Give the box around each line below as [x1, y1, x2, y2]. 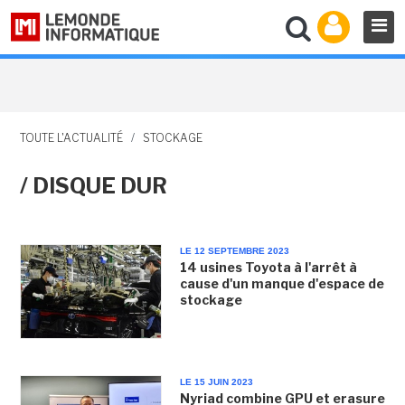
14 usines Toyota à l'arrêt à [179, 259, 357, 275]
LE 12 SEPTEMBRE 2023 [179, 246, 289, 256]
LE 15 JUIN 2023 [179, 377, 253, 388]
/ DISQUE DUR [19, 173, 167, 199]
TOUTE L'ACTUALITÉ [19, 131, 123, 145]
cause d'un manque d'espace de [179, 276, 384, 291]
